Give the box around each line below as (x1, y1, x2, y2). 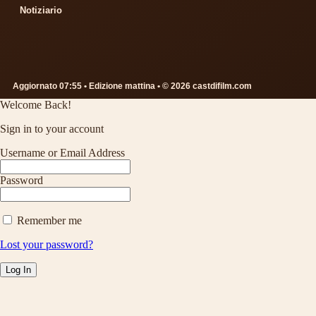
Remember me (14, 214, 82, 227)
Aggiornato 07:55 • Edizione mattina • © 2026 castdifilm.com (13, 81, 252, 92)
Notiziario (20, 5, 62, 16)
